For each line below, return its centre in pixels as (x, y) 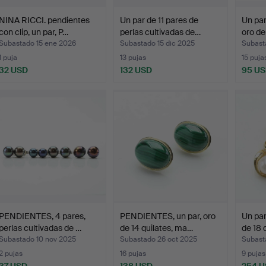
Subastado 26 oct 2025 (159, 239)
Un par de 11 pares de (159, 20)
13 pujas (133, 57)
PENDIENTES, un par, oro (168, 216)
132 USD (136, 70)
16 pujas (133, 253)
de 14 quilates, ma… (157, 228)
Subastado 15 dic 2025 (158, 43)
